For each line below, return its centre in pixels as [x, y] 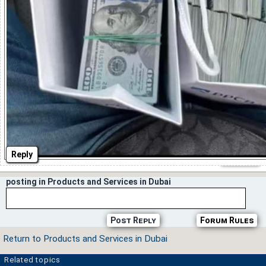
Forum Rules [227, 221]
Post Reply [133, 221]
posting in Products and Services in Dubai [88, 182]
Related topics [32, 260]
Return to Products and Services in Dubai [85, 239]
